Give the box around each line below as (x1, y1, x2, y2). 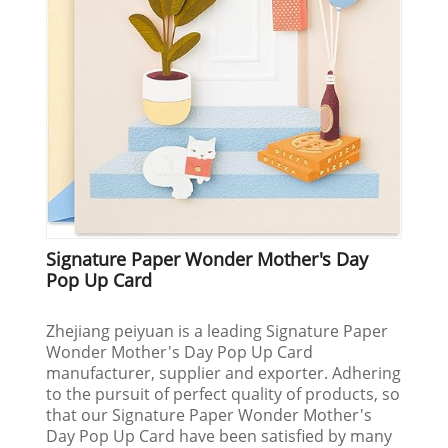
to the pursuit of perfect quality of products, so (46, 383, 401, 406)
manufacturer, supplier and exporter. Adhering (46, 362, 402, 385)
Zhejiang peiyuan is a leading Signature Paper (46, 320, 389, 343)
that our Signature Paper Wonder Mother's (46, 404, 373, 427)
